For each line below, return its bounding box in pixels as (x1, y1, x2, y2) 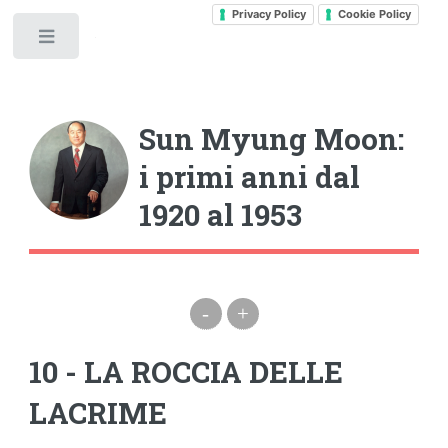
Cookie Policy (337, 6, 411, 21)
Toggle (95, 32, 138, 50)
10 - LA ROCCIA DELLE (29, 352, 344, 392)
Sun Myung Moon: (139, 118, 405, 158)
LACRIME (29, 393, 168, 433)
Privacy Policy (231, 6, 306, 21)
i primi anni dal (139, 156, 361, 196)
